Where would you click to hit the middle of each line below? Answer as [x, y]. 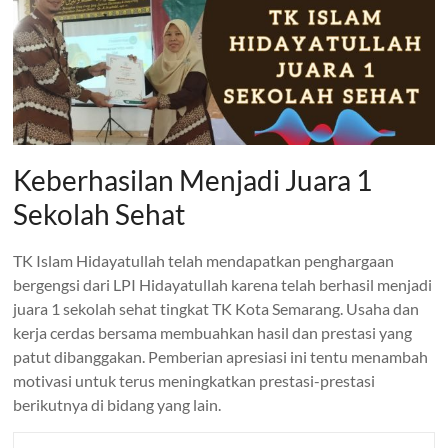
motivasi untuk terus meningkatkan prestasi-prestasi [194, 380]
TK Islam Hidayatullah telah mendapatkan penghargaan [204, 260]
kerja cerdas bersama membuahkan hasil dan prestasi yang [213, 332]
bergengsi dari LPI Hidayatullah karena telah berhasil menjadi [223, 284]
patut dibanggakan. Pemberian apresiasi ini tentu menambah [221, 356]
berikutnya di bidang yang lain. [117, 404]
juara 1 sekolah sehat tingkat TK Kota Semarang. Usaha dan [216, 308]
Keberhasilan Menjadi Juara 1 [193, 179]
